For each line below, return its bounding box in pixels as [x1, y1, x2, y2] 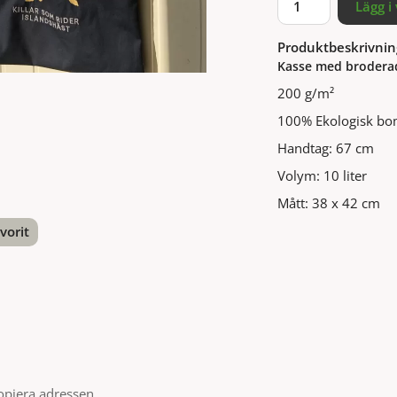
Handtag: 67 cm [276, 139, 374, 158]
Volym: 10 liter [276, 167, 367, 185]
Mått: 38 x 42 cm [276, 194, 380, 213]
